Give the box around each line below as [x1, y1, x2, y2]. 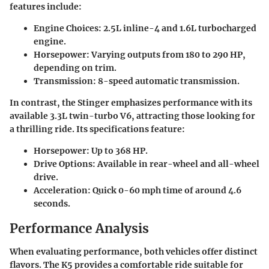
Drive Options [34, 159, 92, 169]
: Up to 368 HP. [86, 145, 148, 156]
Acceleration [34, 185, 88, 196]
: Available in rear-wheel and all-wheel [92, 159, 259, 169]
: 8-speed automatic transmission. [93, 76, 240, 86]
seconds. [34, 198, 70, 209]
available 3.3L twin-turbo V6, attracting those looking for [10, 110, 255, 121]
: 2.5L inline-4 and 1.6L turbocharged [98, 23, 256, 34]
